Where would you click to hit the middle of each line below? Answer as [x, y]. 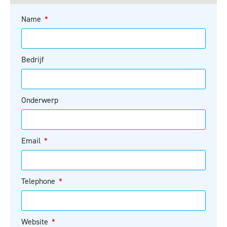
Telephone [39, 181]
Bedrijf [33, 60]
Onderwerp [40, 100]
